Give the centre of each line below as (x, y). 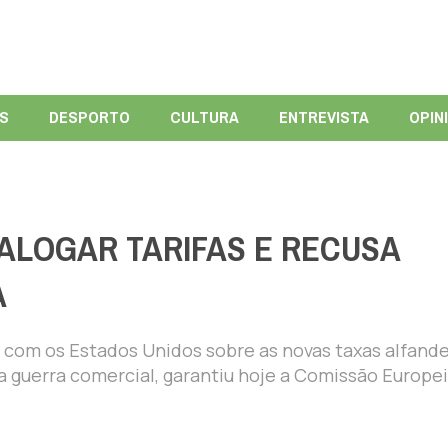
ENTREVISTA (323, 117)
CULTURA (204, 117)
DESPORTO (89, 117)
